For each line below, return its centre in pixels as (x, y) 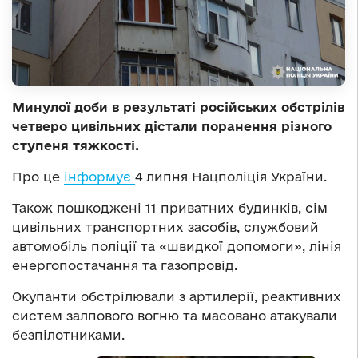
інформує (99, 177)
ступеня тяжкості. (76, 146)
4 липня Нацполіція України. (231, 177)
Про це (38, 177)
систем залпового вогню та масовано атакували (175, 316)
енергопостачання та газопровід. (125, 266)
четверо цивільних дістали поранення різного (172, 127)
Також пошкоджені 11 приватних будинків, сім (170, 208)
